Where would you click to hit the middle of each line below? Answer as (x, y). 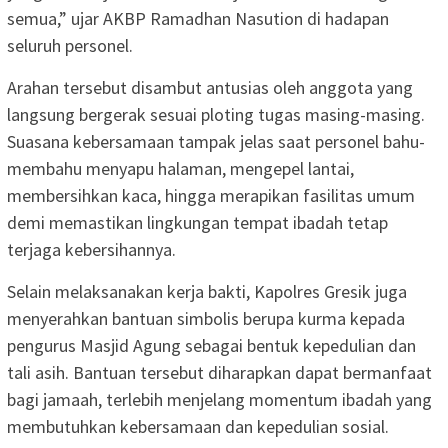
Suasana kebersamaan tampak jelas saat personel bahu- (216, 142)
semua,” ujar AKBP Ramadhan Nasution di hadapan (198, 19)
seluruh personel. (70, 46)
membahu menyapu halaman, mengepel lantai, (180, 169)
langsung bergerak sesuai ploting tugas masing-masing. (216, 115)
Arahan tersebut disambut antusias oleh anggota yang (210, 88)
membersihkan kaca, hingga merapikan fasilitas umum (211, 196)
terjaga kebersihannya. (91, 250)
